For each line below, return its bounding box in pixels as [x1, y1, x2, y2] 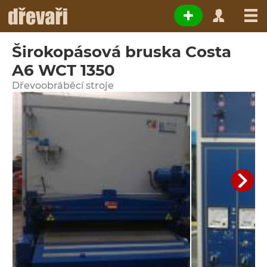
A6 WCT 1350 [12, 61, 115, 80]
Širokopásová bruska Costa [12, 42, 231, 61]
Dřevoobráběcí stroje [12, 80, 114, 91]
